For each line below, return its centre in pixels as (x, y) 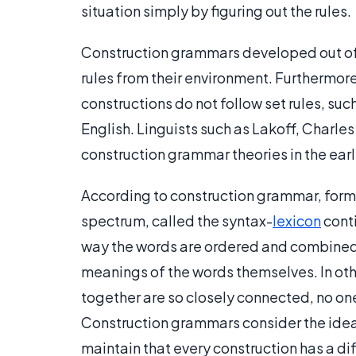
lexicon (297, 221)
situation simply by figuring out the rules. (216, 11)
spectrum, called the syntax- (177, 221)
